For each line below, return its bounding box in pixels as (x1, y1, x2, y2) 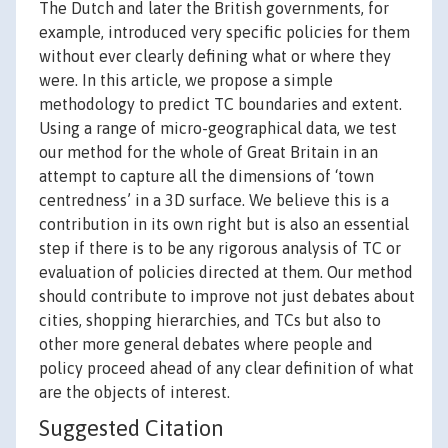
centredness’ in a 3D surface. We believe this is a (39, 191, 389, 210)
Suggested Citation (39, 415, 224, 442)
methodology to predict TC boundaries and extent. (39, 95, 402, 114)
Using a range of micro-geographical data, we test (39, 119, 397, 138)
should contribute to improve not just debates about (39, 287, 415, 306)
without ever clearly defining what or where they (39, 47, 391, 66)
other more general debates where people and (39, 335, 373, 354)
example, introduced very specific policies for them (39, 23, 410, 42)
